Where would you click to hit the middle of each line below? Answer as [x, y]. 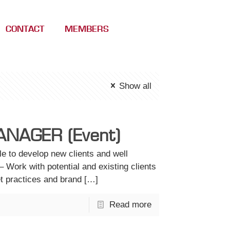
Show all [136, 86]
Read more [131, 205]
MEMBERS [87, 28]
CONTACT [25, 28]
